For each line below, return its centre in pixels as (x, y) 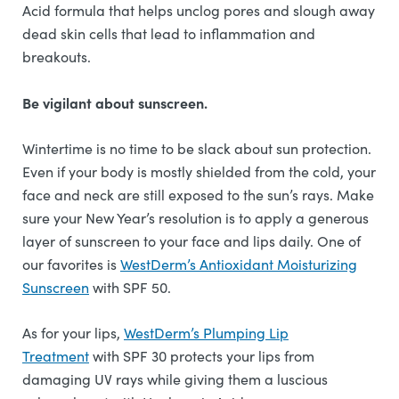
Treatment (56, 356)
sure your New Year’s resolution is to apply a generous (195, 218)
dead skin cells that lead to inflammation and (169, 33)
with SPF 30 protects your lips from (202, 356)
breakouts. (58, 57)
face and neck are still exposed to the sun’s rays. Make (198, 195)
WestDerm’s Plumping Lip (206, 333)
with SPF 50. (132, 287)
